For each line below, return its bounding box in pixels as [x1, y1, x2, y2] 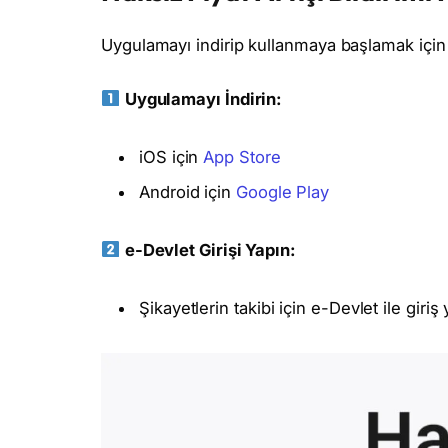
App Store [203, 146, 281, 167]
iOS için [139, 146, 204, 167]
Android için [139, 181, 236, 202]
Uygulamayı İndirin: [124, 88, 283, 109]
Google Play [235, 181, 330, 202]
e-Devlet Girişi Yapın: [124, 239, 297, 260]
